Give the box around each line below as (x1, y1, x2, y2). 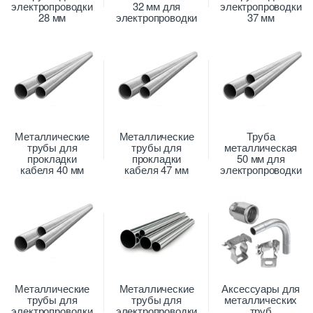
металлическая (224, 139, 298, 154)
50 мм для (237, 150, 285, 166)
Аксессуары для (221, 281, 300, 296)
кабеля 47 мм (124, 161, 189, 177)
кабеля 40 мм (20, 161, 85, 177)
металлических (224, 292, 298, 307)
